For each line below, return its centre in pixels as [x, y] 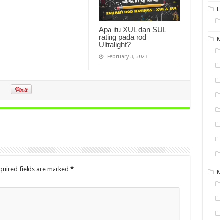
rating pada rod [122, 37]
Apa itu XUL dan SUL [132, 30]
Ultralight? [114, 45]
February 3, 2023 [127, 57]
